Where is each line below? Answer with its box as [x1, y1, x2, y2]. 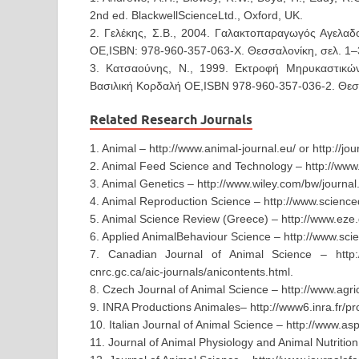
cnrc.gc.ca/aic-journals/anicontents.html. [90, 265, 293, 279]
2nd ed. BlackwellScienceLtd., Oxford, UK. [90, 9, 303, 22]
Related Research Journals [90, 112, 252, 128]
